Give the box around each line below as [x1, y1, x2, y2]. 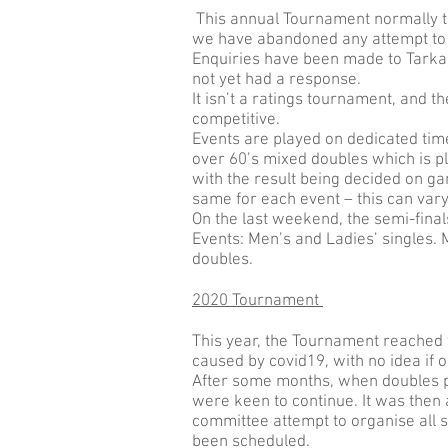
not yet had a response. [192, 70, 361, 90]
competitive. [192, 110, 280, 130]
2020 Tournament [192, 291, 323, 311]
